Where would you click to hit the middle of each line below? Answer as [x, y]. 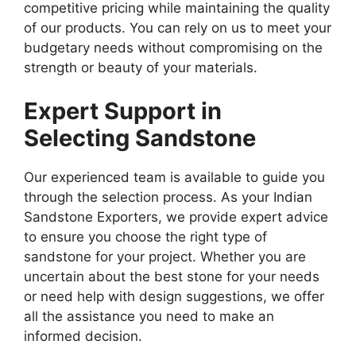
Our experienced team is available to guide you [174, 178]
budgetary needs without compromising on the [173, 47]
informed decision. [83, 337]
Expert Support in [123, 111]
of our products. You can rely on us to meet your [178, 27]
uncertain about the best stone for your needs [172, 277]
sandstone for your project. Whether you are [165, 257]
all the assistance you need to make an [149, 317]
